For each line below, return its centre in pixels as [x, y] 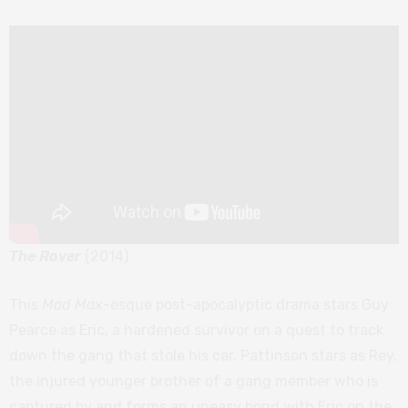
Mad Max [72, 305]
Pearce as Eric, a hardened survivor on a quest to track [196, 331]
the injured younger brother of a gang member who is [194, 382]
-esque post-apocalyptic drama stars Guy [246, 305]
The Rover [45, 257]
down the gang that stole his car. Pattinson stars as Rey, [203, 356]
